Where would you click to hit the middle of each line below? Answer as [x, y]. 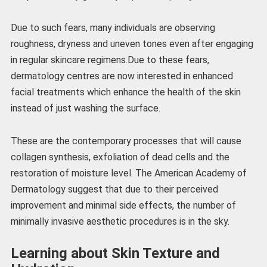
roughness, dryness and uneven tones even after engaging [132, 44]
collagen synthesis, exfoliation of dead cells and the [120, 157]
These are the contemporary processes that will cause [126, 141]
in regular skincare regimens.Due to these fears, [110, 60]
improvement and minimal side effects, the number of [123, 205]
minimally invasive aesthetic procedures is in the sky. [120, 221]
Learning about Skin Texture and [115, 253]
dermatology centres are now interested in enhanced [122, 76]
